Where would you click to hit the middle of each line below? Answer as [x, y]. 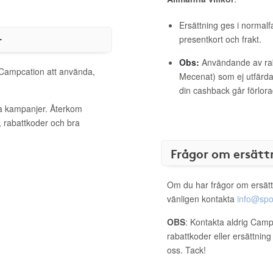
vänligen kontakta [202, 199]
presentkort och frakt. [220, 39]
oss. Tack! [186, 250]
